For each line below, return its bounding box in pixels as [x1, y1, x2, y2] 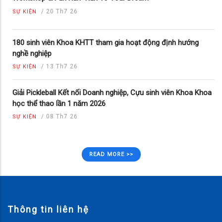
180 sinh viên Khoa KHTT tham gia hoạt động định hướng [12, 38, 199, 48]
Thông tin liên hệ [7, 204, 89, 215]
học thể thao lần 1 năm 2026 [12, 99, 106, 109]
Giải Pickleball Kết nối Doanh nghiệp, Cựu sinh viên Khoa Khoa [12, 88, 212, 98]
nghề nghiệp [12, 49, 52, 58]
